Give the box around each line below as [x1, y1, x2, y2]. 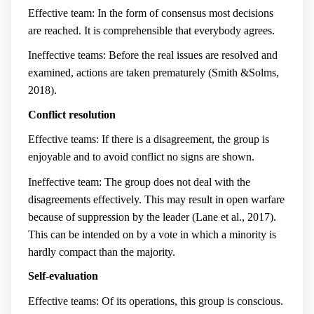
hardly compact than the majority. [28, 245, 175, 258]
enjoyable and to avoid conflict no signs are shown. [28, 151, 254, 163]
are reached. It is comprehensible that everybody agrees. [28, 24, 275, 36]
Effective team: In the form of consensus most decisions [28, 6, 273, 19]
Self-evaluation [28, 270, 98, 282]
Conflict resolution [28, 108, 116, 121]
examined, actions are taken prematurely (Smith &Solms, [28, 67, 279, 79]
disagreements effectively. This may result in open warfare [28, 193, 285, 205]
